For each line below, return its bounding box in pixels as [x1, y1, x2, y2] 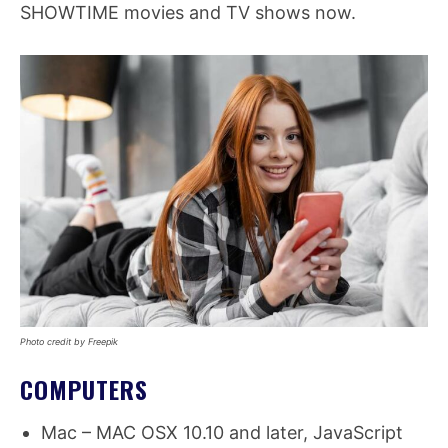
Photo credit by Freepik [20, 336, 118, 348]
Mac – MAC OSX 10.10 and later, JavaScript [41, 422, 403, 444]
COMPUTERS [20, 371, 148, 408]
